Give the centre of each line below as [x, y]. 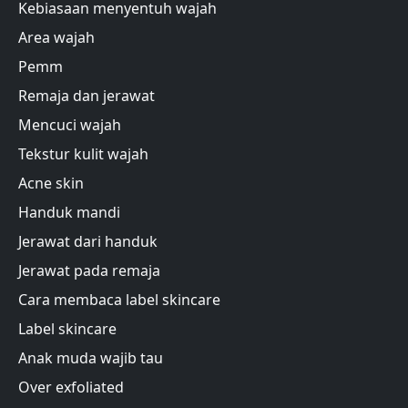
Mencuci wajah [70, 125]
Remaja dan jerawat [87, 96]
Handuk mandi [69, 213]
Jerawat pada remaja [89, 271]
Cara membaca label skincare [119, 300]
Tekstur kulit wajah [83, 154]
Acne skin [51, 184]
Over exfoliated [71, 388]
